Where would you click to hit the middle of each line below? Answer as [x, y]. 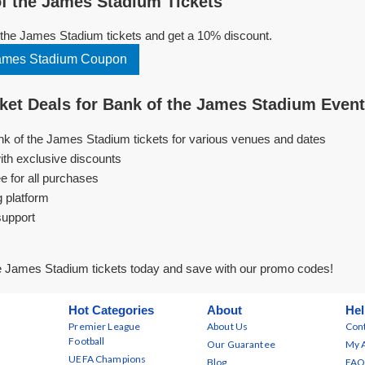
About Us [228, 326]
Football [87, 341]
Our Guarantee [241, 344]
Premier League [105, 326]
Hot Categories [112, 310]
